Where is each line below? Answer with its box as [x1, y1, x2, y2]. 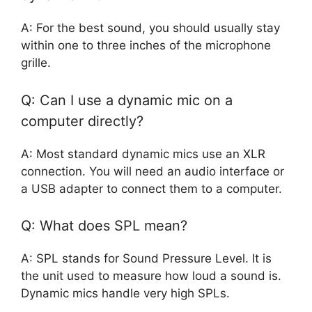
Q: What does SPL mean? [21, 217, 187, 235]
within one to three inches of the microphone [21, 38, 271, 53]
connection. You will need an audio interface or [21, 164, 284, 178]
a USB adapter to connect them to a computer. [21, 181, 282, 196]
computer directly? [21, 112, 143, 130]
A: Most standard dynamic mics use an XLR [21, 146, 265, 161]
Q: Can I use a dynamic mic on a [21, 91, 233, 109]
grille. [21, 56, 51, 70]
